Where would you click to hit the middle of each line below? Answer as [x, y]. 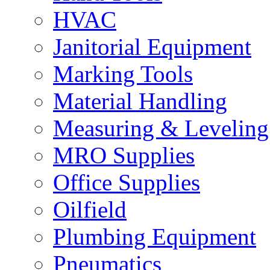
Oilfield [90, 209]
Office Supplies [127, 182]
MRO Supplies [124, 155]
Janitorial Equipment [152, 47]
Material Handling [140, 101]
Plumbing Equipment [155, 237]
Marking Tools [123, 74]
